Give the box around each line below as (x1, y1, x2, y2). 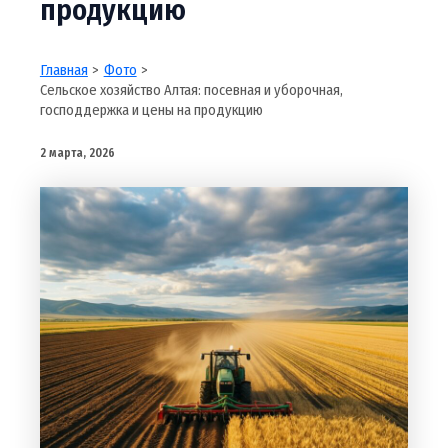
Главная (39, 61, 88, 80)
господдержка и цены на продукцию (39, 101, 263, 120)
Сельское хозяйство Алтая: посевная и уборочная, (39, 81, 343, 100)
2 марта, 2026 (39, 146, 115, 161)
